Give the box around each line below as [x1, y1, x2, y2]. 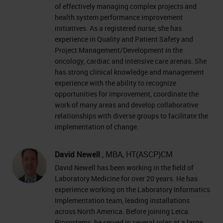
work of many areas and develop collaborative [55, 100, 198, 110]
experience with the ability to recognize [55, 78, 176, 88]
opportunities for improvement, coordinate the [55, 89, 199, 99]
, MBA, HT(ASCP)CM [100, 148, 173, 160]
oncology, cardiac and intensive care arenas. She [55, 56, 207, 66]
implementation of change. [55, 121, 139, 131]
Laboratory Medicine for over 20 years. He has [55, 173, 198, 183]
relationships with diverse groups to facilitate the [55, 111, 208, 120]
